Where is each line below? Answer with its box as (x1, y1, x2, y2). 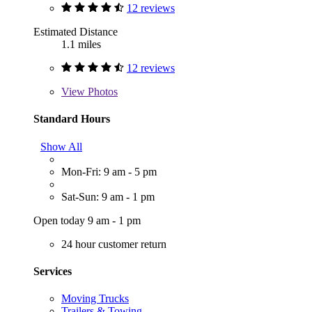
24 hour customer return (61, 237, 166, 250)
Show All (40, 140, 82, 153)
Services (33, 265, 72, 277)
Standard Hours (33, 113, 110, 125)
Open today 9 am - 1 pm (33, 214, 141, 226)
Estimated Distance (33, 26, 118, 38)
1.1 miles (61, 38, 101, 51)
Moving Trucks (61, 292, 129, 305)
